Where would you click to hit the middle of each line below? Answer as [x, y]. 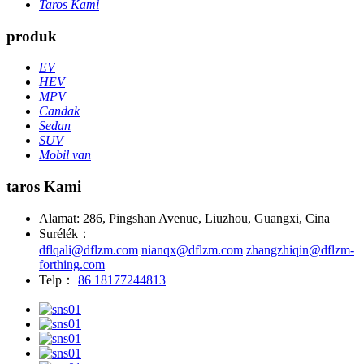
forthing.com [72, 264]
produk [32, 36]
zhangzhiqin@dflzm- [300, 249]
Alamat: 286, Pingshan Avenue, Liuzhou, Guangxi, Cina [184, 218]
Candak [59, 111]
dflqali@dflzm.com [89, 249]
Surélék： [65, 233]
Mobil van [65, 155]
